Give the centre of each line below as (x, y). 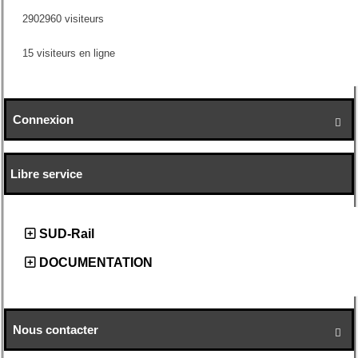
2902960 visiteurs (61, 18)
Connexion (43, 120)
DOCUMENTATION (96, 263)
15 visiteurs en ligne (67, 54)
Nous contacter (55, 330)
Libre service (46, 174)
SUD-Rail (67, 234)
